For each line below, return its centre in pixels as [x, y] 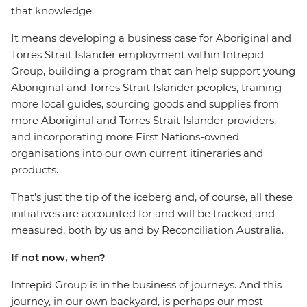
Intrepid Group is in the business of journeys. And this [146, 285]
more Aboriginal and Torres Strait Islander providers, [144, 120]
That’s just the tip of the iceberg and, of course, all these [152, 197]
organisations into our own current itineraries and [137, 153]
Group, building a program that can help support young [153, 71]
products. [35, 170]
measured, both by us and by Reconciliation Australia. [147, 230]
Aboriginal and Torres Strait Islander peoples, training [146, 87]
